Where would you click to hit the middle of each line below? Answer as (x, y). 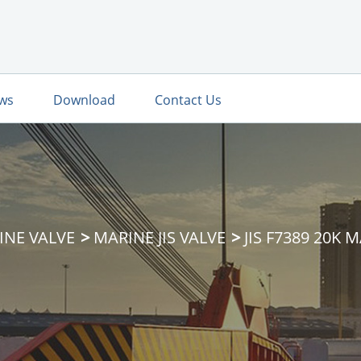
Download (84, 100)
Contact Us (188, 100)
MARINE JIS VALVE (159, 237)
